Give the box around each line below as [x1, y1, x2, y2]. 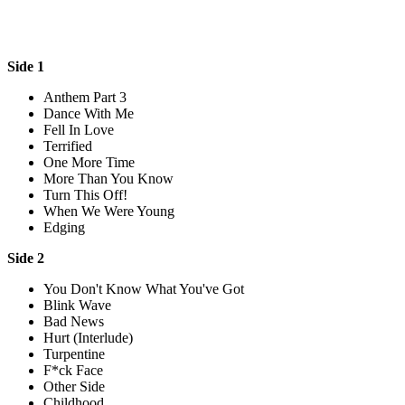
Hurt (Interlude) [43, 329, 133, 345]
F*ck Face [43, 362, 103, 378]
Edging [43, 219, 85, 235]
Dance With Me [43, 105, 134, 121]
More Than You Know [43, 170, 174, 186]
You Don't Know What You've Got [43, 280, 244, 297]
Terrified [43, 137, 92, 154]
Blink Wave [43, 297, 111, 313]
